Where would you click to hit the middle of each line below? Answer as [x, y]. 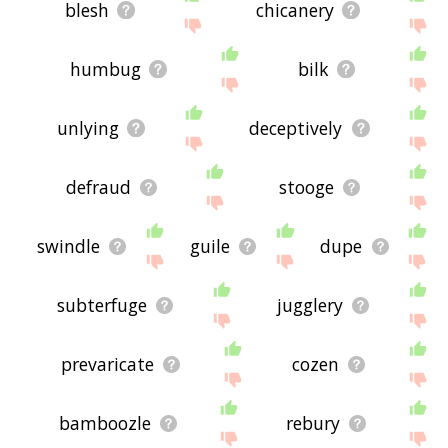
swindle [68, 246]
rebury [313, 423]
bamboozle [105, 423]
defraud [98, 187]
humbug [106, 69]
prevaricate [107, 364]
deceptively [296, 128]
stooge [306, 187]
